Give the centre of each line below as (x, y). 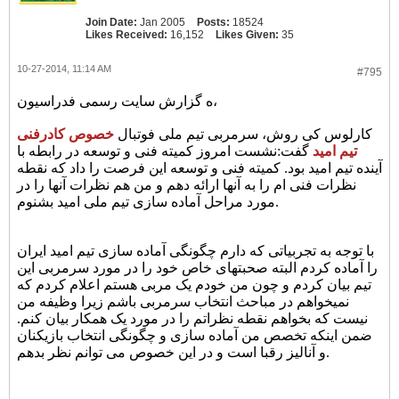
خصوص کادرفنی (67, 134)
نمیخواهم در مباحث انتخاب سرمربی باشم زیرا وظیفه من (183, 301)
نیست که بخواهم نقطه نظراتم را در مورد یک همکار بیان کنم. (192, 318)
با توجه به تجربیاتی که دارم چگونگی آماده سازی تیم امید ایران (195, 251)
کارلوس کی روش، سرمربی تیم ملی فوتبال (245, 134)
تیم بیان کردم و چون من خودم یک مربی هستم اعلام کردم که (194, 285)
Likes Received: (126, 35)
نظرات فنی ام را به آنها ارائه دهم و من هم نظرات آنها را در (187, 185)
